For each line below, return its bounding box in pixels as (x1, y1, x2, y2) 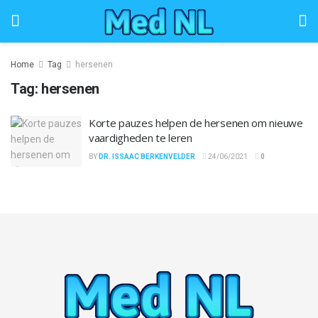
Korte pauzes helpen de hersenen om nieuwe (89, 116, 303, 130)
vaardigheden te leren (89, 131, 192, 145)
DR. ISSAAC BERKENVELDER (99, 153, 195, 160)
